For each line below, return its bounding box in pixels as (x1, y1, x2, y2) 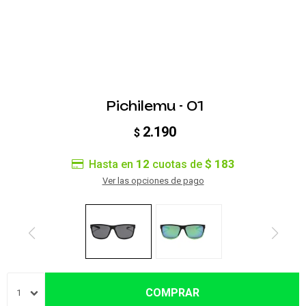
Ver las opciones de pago (102, 176, 204, 186)
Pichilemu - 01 (106, 98, 204, 113)
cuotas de (149, 158, 205, 171)
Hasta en (88, 158, 136, 171)
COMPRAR (145, 286, 199, 299)
